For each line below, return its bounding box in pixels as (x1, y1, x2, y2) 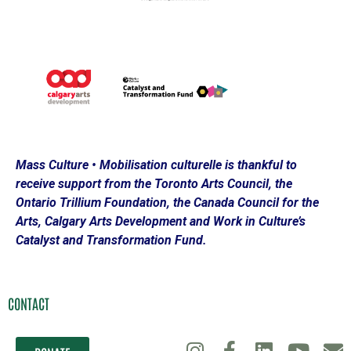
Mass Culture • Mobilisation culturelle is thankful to (16, 157, 297, 173)
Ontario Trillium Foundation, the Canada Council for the (16, 195, 319, 211)
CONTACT (8, 293, 49, 313)
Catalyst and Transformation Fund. (16, 233, 207, 248)
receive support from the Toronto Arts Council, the (16, 176, 292, 192)
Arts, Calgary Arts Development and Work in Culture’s (16, 214, 306, 230)
